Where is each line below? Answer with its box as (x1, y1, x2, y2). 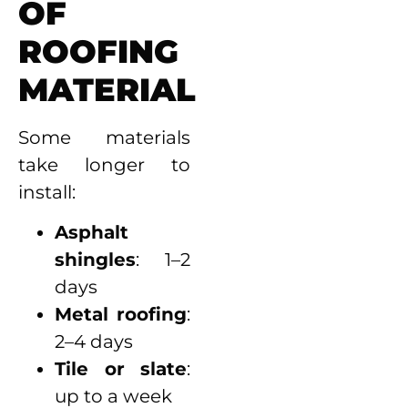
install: (18, 180, 76, 203)
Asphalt (55, 221, 128, 244)
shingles (55, 249, 136, 271)
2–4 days (55, 331, 133, 353)
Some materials (18, 126, 191, 148)
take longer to (18, 153, 191, 176)
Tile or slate (55, 358, 188, 381)
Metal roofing (55, 303, 188, 326)
